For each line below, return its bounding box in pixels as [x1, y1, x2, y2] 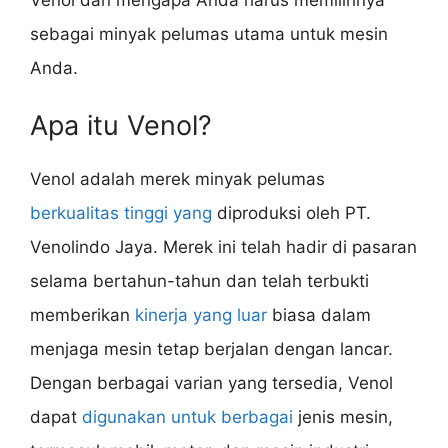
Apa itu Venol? [30, 109, 212, 143]
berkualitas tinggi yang [30, 203, 212, 224]
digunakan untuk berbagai [82, 407, 293, 428]
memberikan [30, 305, 135, 326]
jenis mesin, [293, 407, 393, 428]
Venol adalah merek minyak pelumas [30, 169, 325, 190]
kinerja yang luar [135, 305, 267, 326]
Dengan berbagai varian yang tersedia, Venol [30, 373, 393, 394]
